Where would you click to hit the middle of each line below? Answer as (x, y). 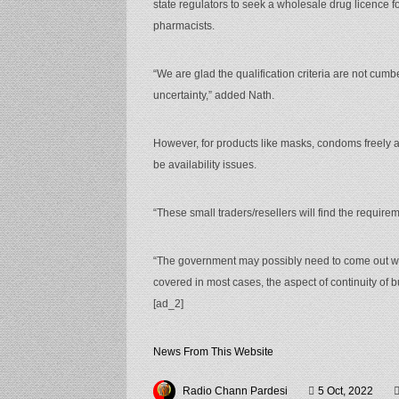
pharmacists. (184, 25)
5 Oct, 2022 (346, 391)
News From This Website (213, 351)
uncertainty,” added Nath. (214, 95)
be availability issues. (205, 164)
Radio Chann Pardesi (235, 391)
